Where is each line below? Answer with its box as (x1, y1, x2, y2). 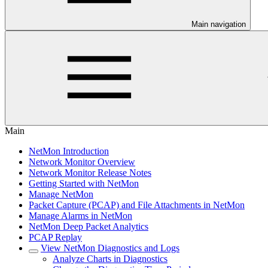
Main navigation (191, 20, 246, 29)
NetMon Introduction (29, 146, 109, 156)
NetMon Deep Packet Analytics (29, 221, 148, 232)
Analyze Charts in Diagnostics (53, 254, 167, 264)
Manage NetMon (29, 189, 93, 199)
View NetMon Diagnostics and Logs (41, 243, 179, 253)
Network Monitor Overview (29, 157, 135, 167)
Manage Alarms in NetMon (29, 211, 132, 221)
